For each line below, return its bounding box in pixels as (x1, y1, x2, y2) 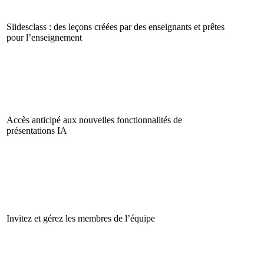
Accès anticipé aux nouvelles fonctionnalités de (6, 114, 182, 125)
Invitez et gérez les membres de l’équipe (6, 213, 155, 223)
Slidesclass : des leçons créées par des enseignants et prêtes (6, 21, 225, 32)
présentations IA (6, 125, 67, 136)
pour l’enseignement (6, 32, 82, 42)
